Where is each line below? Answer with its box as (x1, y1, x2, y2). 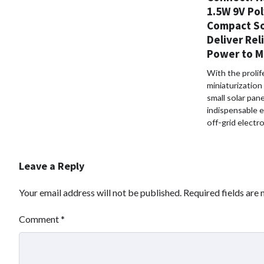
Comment (19, 213, 61, 225)
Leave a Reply (19, 159, 84, 173)
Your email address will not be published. (19, 186, 181, 198)
